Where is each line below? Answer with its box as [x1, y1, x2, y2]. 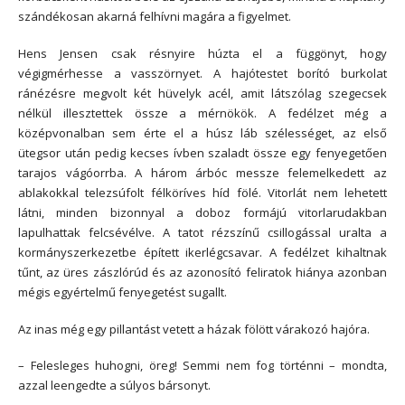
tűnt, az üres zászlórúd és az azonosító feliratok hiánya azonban [18, 263, 387, 280]
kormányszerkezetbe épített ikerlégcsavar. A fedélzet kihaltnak [18, 243, 387, 260]
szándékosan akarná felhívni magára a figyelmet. [18, 8, 291, 25]
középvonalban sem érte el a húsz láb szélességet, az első [18, 124, 387, 141]
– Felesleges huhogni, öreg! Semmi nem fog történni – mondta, [18, 357, 387, 374]
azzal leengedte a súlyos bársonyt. [18, 377, 211, 394]
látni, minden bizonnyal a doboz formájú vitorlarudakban [18, 203, 387, 221]
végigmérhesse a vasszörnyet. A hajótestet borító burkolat [18, 64, 387, 81]
